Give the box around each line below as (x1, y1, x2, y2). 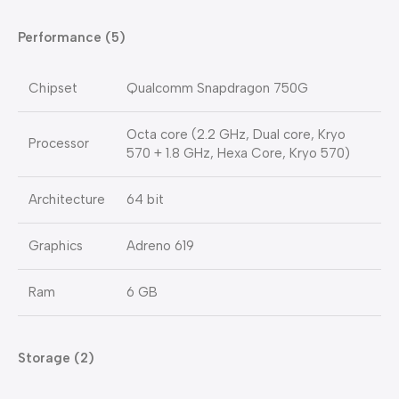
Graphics (28, 238, 83, 255)
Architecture (28, 191, 105, 208)
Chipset (28, 80, 77, 97)
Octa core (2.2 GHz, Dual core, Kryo (126, 126, 346, 143)
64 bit (126, 191, 164, 208)
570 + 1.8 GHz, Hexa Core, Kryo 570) (126, 145, 350, 162)
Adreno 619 (126, 238, 194, 255)
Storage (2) (18, 350, 94, 367)
